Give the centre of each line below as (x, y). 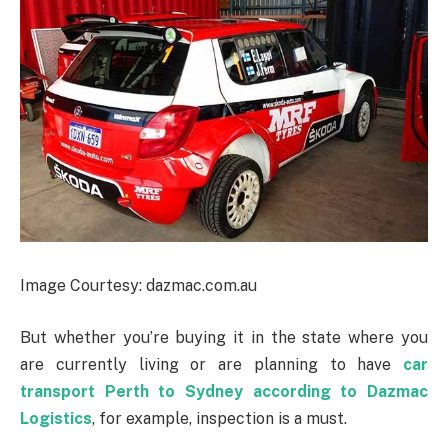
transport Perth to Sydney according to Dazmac (224, 391)
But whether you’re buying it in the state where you (224, 337)
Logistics (56, 418)
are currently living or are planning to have (211, 364)
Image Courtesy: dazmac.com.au (138, 286)
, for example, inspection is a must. (219, 418)
